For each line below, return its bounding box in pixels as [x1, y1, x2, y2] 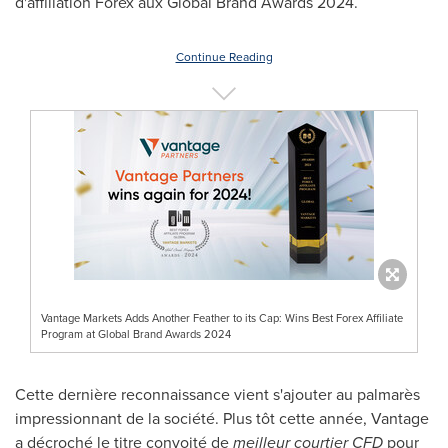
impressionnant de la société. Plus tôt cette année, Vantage [15, 406, 429, 430]
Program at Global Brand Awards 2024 [41, 325, 231, 342]
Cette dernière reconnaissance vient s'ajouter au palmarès [15, 382, 420, 406]
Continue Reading [175, 48, 273, 66]
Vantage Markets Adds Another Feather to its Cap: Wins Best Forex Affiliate [41, 309, 403, 326]
